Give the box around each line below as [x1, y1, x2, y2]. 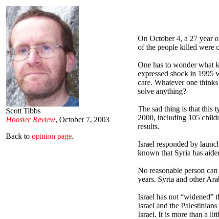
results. [138, 122, 159, 131]
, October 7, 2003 [55, 115, 109, 124]
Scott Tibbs [6, 107, 41, 115]
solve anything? [138, 87, 186, 96]
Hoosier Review [6, 115, 55, 124]
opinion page [32, 132, 72, 140]
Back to [6, 132, 32, 140]
